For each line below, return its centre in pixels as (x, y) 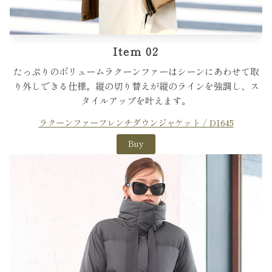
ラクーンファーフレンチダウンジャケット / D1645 (136, 123)
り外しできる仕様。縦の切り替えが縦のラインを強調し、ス (136, 87)
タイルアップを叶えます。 (136, 101)
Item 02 (136, 52)
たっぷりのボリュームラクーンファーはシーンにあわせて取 (136, 72)
